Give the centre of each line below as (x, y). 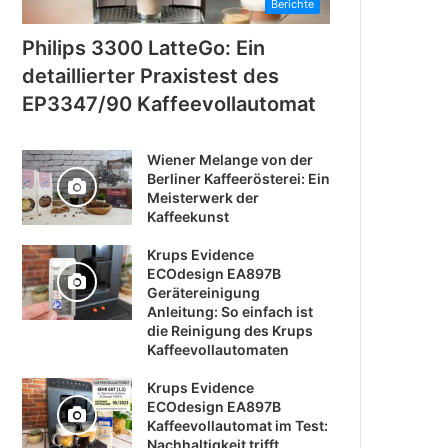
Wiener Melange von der (230, 159)
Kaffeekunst (188, 216)
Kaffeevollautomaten (218, 349)
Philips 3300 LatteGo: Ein (144, 47)
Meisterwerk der (203, 197)
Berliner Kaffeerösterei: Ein (239, 178)
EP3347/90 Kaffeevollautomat (169, 103)
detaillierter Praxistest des (151, 75)
